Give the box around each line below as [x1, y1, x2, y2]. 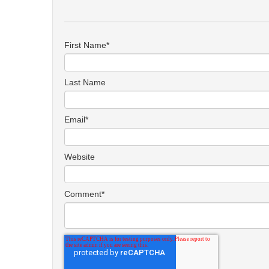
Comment [64, 189, 101, 199]
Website [64, 151, 95, 162]
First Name [64, 40, 106, 50]
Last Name [64, 77, 106, 87]
